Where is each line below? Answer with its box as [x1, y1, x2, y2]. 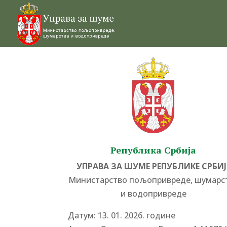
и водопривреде [120, 188, 186, 199]
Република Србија [110, 144, 197, 156]
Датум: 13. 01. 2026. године [68, 210, 176, 221]
